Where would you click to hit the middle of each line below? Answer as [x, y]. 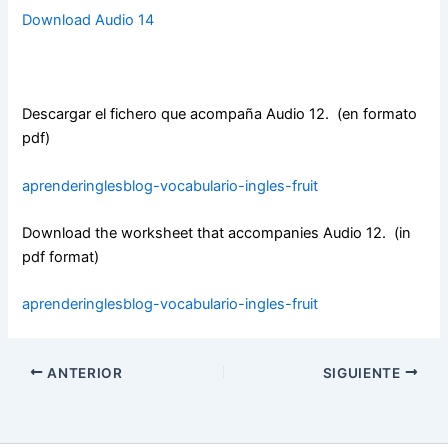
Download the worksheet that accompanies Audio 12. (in [217, 233]
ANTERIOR [83, 372]
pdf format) [61, 257]
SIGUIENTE [363, 372]
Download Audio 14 [88, 19]
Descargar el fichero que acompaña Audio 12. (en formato [220, 114]
